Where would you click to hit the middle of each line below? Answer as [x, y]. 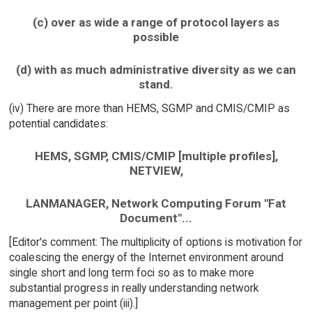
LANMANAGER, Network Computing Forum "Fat [156, 204]
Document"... [156, 218]
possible [156, 37]
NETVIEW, [156, 171]
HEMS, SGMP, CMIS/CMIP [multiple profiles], [156, 156]
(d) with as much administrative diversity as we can [156, 69]
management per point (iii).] [73, 303]
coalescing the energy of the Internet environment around [146, 257]
